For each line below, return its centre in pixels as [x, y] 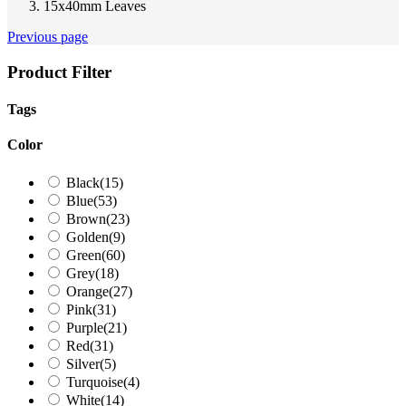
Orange [87, 291]
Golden [87, 237]
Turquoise [95, 382]
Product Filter [59, 72]
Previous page [48, 37]
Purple [85, 327]
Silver [83, 363]
